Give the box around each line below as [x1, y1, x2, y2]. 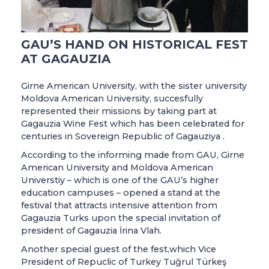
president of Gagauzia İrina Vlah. [21, 225, 162, 236]
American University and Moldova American [21, 162, 213, 173]
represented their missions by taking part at [21, 105, 217, 116]
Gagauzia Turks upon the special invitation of [21, 212, 220, 223]
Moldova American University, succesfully [21, 92, 203, 104]
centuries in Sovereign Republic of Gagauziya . [21, 130, 225, 142]
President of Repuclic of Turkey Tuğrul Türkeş [21, 256, 226, 267]
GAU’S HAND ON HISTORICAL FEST [21, 37, 248, 52]
